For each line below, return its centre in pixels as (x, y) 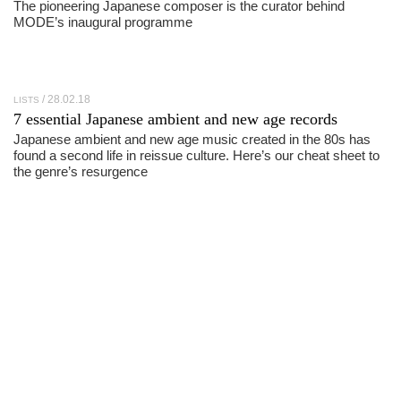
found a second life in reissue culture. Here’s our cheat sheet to (196, 155)
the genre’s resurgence (81, 171)
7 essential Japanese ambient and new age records (175, 119)
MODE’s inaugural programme (103, 22)
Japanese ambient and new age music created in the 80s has (192, 139)
